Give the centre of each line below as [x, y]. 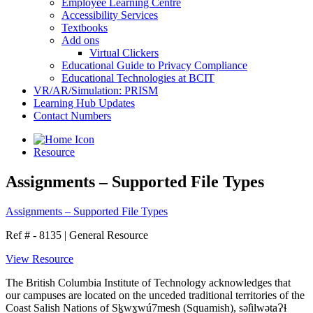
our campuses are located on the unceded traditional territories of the [155, 295]
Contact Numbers [72, 116]
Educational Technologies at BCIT [138, 78]
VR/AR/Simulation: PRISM [96, 90]
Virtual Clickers [124, 53]
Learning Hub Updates [84, 103]
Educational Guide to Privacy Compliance [154, 65]
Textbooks [85, 28]
